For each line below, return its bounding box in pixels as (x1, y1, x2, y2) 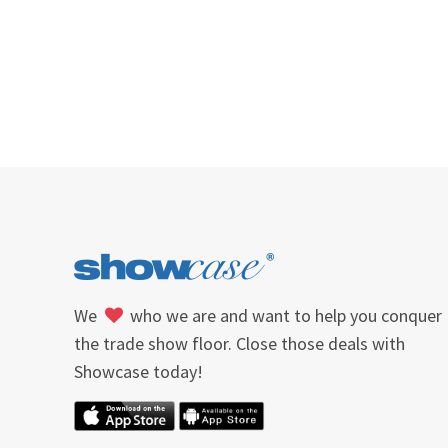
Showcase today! (74, 360, 204, 383)
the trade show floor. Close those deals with (74, 332, 406, 355)
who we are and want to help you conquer (126, 304, 443, 327)
